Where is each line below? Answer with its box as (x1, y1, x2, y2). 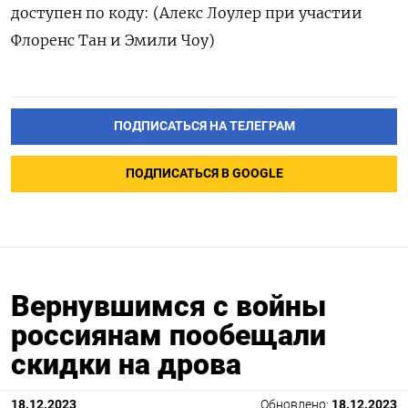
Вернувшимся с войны (11, 289, 326, 323)
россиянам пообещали (11, 318, 326, 352)
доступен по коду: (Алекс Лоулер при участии (11, 4, 362, 23)
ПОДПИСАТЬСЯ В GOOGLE (125, 166, 283, 182)
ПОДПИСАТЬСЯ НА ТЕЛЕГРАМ (113, 118, 295, 135)
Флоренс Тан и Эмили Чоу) (11, 31, 215, 50)
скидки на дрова (11, 347, 241, 382)
